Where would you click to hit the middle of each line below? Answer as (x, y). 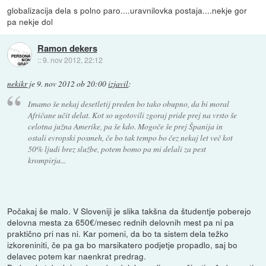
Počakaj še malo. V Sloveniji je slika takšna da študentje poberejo (129, 211)
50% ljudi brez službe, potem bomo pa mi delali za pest (117, 148)
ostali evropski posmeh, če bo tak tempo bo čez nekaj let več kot (130, 137)
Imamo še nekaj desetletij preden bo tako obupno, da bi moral (128, 103)
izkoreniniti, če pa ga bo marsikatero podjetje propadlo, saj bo (123, 245)
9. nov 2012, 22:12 (72, 60)
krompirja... (47, 160)
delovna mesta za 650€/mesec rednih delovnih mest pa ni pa (121, 222)
